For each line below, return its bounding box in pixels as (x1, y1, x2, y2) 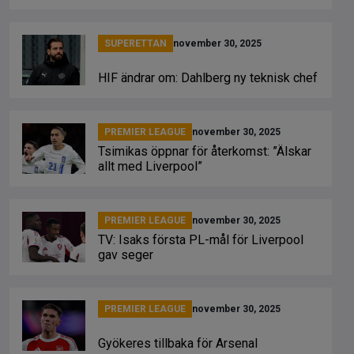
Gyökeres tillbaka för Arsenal (98, 336, 258, 351)
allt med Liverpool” (98, 159, 202, 174)
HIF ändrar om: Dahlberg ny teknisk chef (98, 70, 318, 85)
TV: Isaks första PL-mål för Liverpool (98, 232, 303, 247)
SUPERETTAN (104, 38, 167, 49)
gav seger (98, 247, 153, 262)
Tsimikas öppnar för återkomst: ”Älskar (98, 144, 311, 159)
